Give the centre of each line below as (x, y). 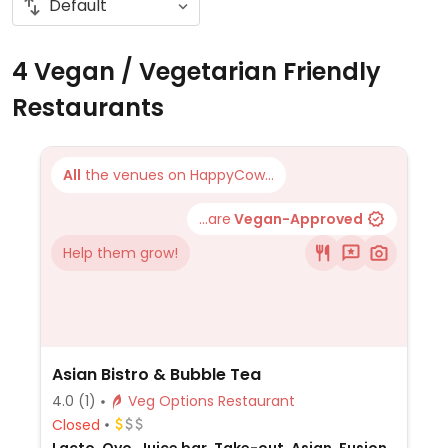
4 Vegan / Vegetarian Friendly (196, 71)
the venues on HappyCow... (177, 175)
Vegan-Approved (297, 219)
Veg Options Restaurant (256, 401)
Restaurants (88, 107)
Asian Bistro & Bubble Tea (156, 374)
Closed (75, 424)
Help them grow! (120, 253)
